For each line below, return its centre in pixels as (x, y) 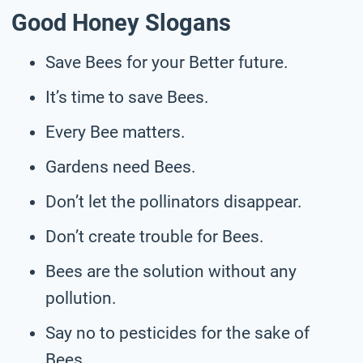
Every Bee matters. (115, 132)
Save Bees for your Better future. (167, 62)
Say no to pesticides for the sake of (177, 333)
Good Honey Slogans (121, 23)
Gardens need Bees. (121, 167)
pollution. (81, 298)
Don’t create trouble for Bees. (155, 236)
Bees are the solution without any (171, 271)
